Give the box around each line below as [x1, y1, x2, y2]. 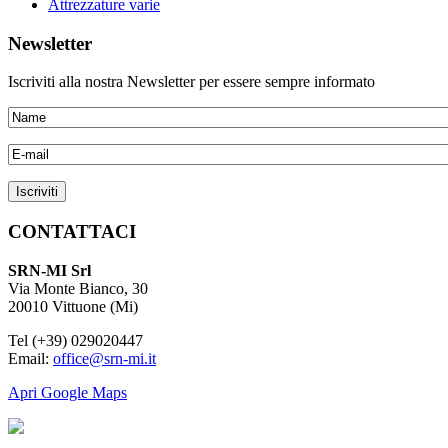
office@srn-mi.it [53, 349, 156, 367]
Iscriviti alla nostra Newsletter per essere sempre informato [8, 73, 375, 91]
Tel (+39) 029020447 [8, 331, 143, 349]
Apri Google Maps [8, 383, 127, 401]
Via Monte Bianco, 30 [8, 279, 148, 297]
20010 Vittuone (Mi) [8, 297, 138, 315]
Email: [8, 349, 53, 367]
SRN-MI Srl [8, 261, 91, 279]
